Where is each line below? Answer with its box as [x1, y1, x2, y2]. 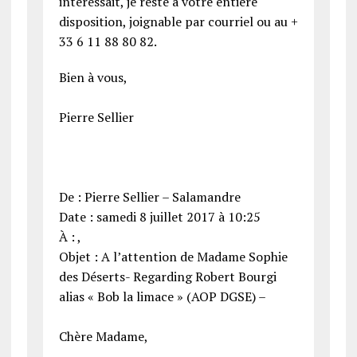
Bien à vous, [58, 69, 127, 87]
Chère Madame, [58, 328, 148, 346]
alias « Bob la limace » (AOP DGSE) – [58, 288, 266, 306]
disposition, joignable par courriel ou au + [58, 13, 298, 31]
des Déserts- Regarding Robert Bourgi [58, 268, 277, 286]
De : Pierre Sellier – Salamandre [58, 188, 241, 206]
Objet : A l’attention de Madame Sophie [58, 248, 288, 266]
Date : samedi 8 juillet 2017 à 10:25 [58, 208, 261, 226]
